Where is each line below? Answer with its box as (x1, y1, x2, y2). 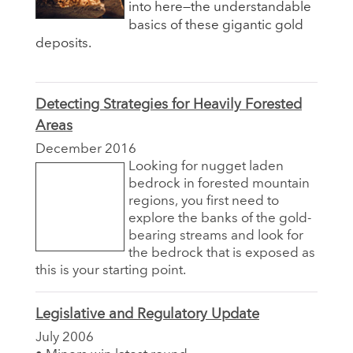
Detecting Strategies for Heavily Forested (35, 97, 302, 112)
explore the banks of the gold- (128, 211, 311, 225)
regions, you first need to (128, 194, 279, 208)
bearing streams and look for (128, 229, 303, 243)
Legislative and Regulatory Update (35, 307, 259, 321)
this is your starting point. (35, 263, 186, 277)
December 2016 (35, 142, 136, 156)
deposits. (35, 36, 91, 50)
